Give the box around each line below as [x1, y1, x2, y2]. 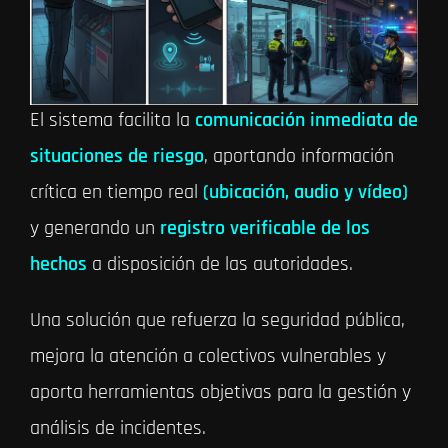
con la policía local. [29, 51, 177, 78]
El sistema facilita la [29, 107, 190, 134]
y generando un [29, 215, 155, 242]
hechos [29, 251, 87, 278]
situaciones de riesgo [29, 143, 204, 170]
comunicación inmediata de [194, 107, 418, 134]
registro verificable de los [159, 215, 370, 242]
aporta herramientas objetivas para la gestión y [29, 379, 411, 406]
